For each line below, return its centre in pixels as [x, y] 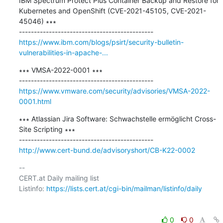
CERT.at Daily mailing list [59, 178]
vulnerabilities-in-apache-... [63, 52]
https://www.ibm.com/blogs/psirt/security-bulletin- [101, 42]
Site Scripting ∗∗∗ [47, 129]
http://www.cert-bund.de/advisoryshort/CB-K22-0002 [107, 150]
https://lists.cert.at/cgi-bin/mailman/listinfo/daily [124, 188]
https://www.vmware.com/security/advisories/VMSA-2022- [114, 91]
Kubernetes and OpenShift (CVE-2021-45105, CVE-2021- [112, 10]
